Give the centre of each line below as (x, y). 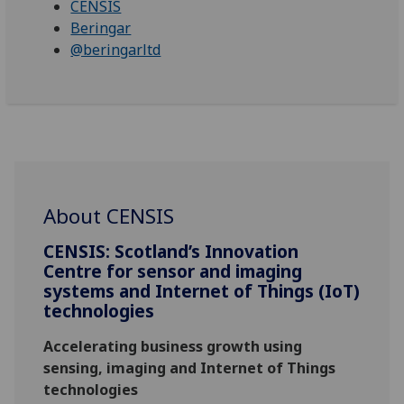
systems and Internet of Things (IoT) (202, 291)
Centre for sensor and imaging (173, 271)
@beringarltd (116, 50)
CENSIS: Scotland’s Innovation (171, 252)
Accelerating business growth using (173, 347)
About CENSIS (109, 216)
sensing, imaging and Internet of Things (190, 368)
